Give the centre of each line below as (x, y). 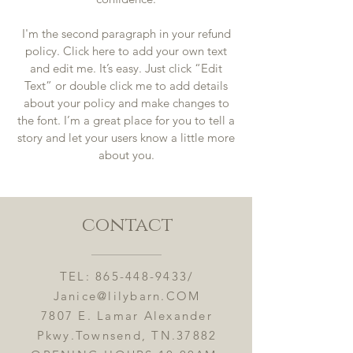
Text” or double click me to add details (126, 85)
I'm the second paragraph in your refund (126, 33)
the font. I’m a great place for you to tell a (126, 120)
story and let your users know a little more (126, 137)
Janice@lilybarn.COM (127, 296)
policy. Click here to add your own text (126, 51)
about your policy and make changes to (126, 103)
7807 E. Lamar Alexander (127, 316)
